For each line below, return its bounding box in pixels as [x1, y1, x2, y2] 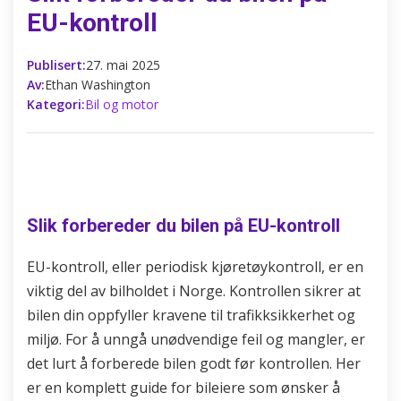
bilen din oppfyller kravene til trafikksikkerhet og [27, 305, 355, 325]
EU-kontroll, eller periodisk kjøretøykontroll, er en [27, 257, 363, 277]
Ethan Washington [45, 76, 150, 93]
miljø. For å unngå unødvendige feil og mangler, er [27, 329, 365, 349]
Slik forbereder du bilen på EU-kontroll [27, 215, 340, 236]
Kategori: [27, 96, 85, 113]
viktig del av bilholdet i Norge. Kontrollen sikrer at [27, 281, 361, 301]
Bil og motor [85, 96, 158, 113]
